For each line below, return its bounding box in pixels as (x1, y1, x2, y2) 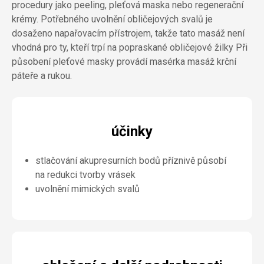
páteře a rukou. (12, 70, 72, 81)
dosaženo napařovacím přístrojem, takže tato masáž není (12, 28, 245, 39)
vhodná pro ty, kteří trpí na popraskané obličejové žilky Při (12, 42, 247, 53)
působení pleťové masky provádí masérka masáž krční (12, 56, 236, 67)
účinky (111, 123, 153, 140)
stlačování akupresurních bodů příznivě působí (35, 155, 226, 166)
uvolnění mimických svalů (35, 183, 140, 194)
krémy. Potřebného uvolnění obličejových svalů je (12, 14, 213, 25)
